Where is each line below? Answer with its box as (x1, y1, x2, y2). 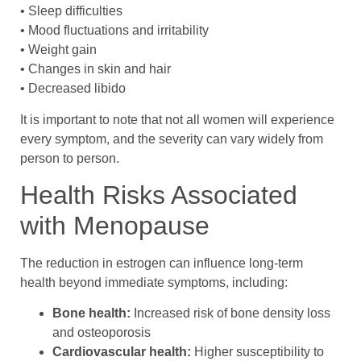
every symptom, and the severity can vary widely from (20, 131, 323, 146)
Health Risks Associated (20, 180, 297, 210)
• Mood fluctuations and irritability (20, 23, 209, 38)
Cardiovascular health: (52, 345, 191, 359)
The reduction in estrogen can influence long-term (20, 256, 303, 270)
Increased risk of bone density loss (131, 306, 330, 321)
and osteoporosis (52, 326, 151, 340)
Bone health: (52, 306, 131, 321)
